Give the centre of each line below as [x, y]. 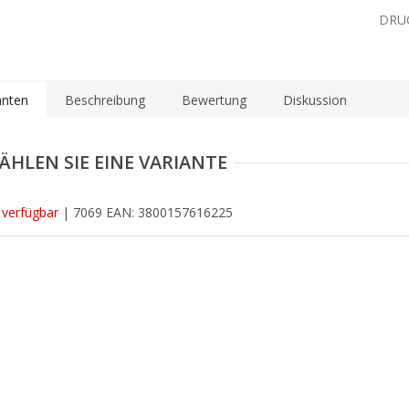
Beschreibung [105, 100]
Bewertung [214, 100]
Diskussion [315, 100]
